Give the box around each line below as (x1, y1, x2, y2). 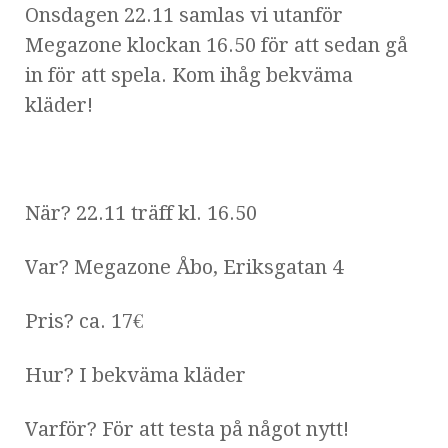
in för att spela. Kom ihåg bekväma (25, 62, 353, 87)
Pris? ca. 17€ (25, 308, 143, 333)
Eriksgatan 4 (223, 254, 343, 279)
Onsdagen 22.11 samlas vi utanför (25, 2, 343, 27)
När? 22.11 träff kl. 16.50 (25, 200, 257, 225)
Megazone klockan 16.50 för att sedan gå (25, 32, 408, 57)
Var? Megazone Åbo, (25, 254, 223, 279)
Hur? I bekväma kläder (25, 362, 246, 387)
